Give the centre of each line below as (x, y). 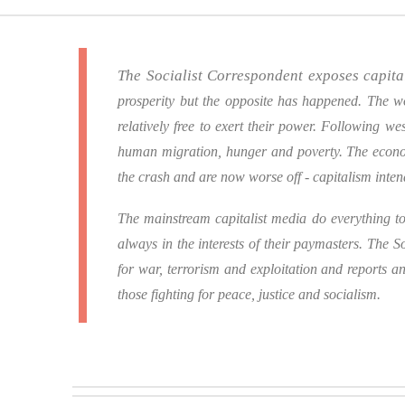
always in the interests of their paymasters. (243, 243)
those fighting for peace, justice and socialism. (250, 294)
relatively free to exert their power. (220, 127)
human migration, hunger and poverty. (232, 152)
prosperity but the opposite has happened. (242, 101)
